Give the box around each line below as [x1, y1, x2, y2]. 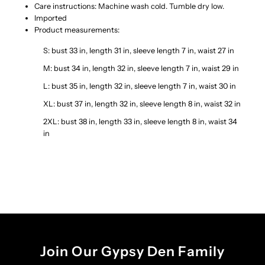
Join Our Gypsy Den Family [40, 243, 225, 260]
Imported [34, 13, 67, 22]
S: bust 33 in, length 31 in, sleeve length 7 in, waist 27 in [43, 46, 235, 55]
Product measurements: [34, 25, 120, 34]
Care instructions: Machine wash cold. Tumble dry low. [34, 1, 225, 11]
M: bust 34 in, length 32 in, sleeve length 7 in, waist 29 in [43, 63, 240, 73]
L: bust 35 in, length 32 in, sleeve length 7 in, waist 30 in [43, 81, 237, 91]
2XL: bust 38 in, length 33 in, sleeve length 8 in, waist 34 [43, 117, 238, 126]
